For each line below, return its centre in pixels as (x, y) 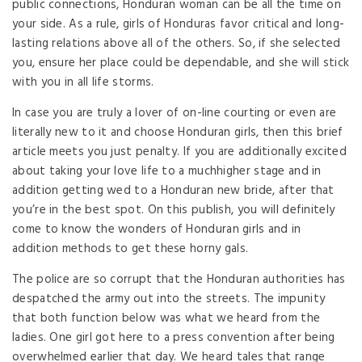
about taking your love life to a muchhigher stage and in (167, 171)
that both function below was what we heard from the (166, 318)
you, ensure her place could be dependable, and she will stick (181, 63)
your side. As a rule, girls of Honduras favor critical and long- (179, 24)
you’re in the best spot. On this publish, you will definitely (174, 210)
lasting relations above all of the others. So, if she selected (177, 43)
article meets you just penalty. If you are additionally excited (179, 152)
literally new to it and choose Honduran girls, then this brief (178, 132)
